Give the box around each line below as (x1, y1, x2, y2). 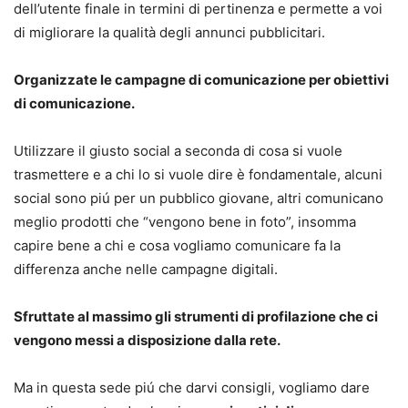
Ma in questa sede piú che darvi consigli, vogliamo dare (14, 378, 370, 396)
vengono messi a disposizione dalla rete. (14, 331, 280, 349)
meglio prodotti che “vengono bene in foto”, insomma (14, 212, 356, 230)
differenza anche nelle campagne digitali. (14, 260, 278, 278)
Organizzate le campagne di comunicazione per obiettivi (14, 70, 389, 88)
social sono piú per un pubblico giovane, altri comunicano (14, 189, 383, 207)
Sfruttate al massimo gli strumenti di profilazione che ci (14, 307, 378, 325)
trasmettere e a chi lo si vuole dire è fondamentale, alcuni (14, 165, 382, 183)
